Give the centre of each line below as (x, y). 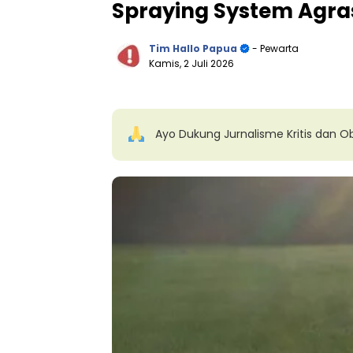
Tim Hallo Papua (193, 48)
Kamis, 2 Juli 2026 (191, 63)
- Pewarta (274, 48)
